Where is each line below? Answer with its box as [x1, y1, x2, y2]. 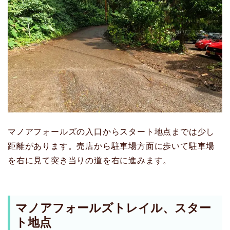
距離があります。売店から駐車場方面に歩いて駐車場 [8, 141, 215, 150]
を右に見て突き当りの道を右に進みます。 [8, 156, 172, 165]
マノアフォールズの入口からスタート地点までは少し [8, 127, 215, 136]
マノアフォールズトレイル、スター [15, 201, 211, 215]
